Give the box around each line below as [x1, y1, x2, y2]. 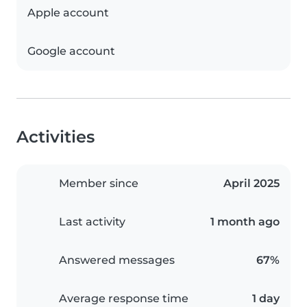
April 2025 [223, 177, 280, 190]
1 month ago [210, 215, 280, 228]
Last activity [59, 215, 125, 228]
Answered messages [59, 254, 175, 267]
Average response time [59, 292, 188, 305]
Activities [16, 127, 95, 147]
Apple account [27, 6, 109, 19]
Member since [59, 177, 138, 190]
